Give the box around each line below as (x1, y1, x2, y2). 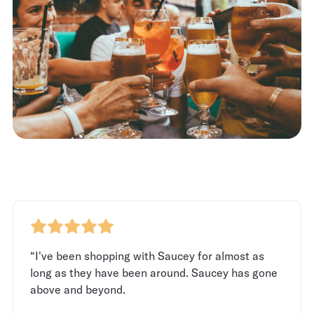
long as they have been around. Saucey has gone (30, 265, 278, 280)
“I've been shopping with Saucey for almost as (30, 248, 264, 263)
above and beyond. (30, 282, 125, 296)
